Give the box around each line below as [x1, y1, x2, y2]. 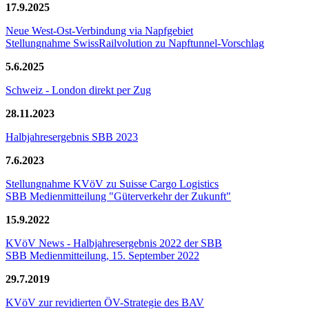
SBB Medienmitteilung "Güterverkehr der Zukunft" [6, 190, 231, 203]
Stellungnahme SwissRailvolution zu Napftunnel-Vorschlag [6, 37, 264, 50]
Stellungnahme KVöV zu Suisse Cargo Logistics [6, 178, 219, 190]
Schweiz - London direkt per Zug [6, 84, 151, 97]
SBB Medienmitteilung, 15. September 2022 [6, 250, 199, 262]
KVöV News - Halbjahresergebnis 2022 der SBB [6, 237, 222, 250]
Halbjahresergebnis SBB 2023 [6, 131, 138, 143]
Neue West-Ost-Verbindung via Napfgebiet [6, 25, 193, 37]
